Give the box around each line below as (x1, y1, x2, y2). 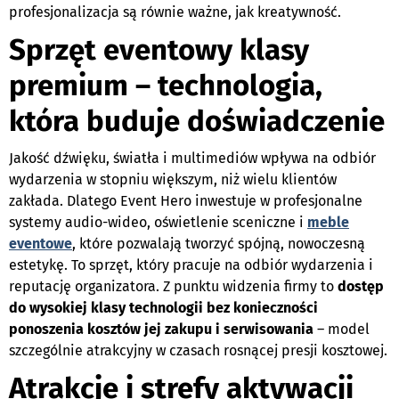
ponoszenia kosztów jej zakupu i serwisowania (9, 320, 313, 338)
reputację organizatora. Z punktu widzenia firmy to (9, 277, 338, 295)
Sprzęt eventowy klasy (9, 31, 309, 68)
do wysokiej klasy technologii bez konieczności (9, 298, 318, 316)
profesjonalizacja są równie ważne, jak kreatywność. (9, 3, 341, 20)
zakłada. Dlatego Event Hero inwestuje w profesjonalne (9, 191, 362, 209)
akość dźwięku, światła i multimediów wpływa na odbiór (13, 149, 376, 167)
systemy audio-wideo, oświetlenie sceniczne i (9, 213, 307, 231)
